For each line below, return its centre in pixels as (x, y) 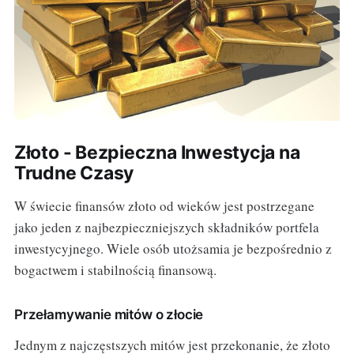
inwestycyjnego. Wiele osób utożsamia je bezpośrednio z (173, 248)
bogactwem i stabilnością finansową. (115, 269)
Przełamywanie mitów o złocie (109, 314)
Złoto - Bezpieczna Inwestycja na (157, 152)
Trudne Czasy (74, 173)
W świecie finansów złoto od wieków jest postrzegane (164, 205)
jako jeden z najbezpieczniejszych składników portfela (166, 227)
